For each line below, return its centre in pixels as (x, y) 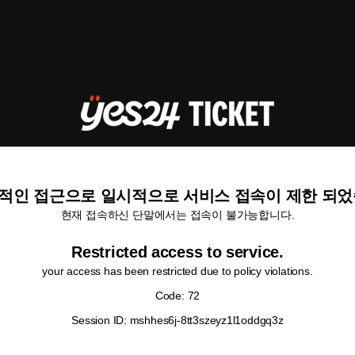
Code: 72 (177, 296)
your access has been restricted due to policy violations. (177, 271)
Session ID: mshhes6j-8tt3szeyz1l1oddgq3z (177, 320)
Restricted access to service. (177, 252)
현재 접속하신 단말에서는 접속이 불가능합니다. (177, 215)
